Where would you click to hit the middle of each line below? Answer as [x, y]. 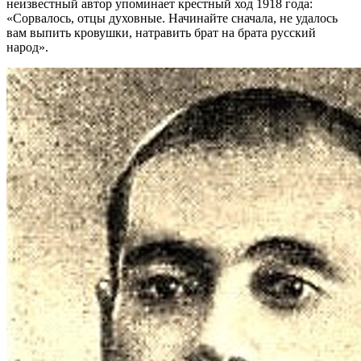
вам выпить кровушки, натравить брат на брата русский [161, 32]
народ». [27, 47]
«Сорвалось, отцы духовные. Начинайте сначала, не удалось [172, 18]
